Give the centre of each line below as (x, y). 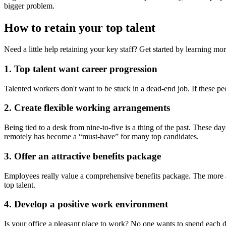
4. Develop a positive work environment (86, 204)
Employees (23, 176)
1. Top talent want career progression (81, 69)
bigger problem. (29, 6)
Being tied (21, 128)
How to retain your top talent (80, 28)
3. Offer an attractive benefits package (82, 156)
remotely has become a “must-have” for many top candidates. (101, 137)
